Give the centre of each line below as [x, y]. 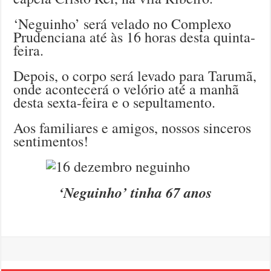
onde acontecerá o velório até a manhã [126, 89]
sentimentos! [51, 141]
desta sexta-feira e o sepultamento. [115, 103]
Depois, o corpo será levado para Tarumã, [135, 76]
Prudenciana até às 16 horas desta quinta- [135, 37]
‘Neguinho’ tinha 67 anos [135, 193]
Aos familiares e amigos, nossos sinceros [132, 128]
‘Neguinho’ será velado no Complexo [122, 24]
